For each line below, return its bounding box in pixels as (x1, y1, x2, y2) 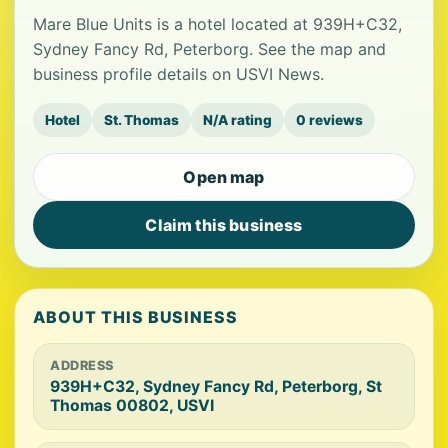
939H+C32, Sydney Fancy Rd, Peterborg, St (50, 377, 382, 396)
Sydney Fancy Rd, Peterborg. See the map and (33, 39, 386, 59)
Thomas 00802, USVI (50, 396, 214, 415)
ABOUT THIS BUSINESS (33, 307, 239, 327)
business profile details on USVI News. (33, 64, 324, 84)
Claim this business (145, 215, 303, 235)
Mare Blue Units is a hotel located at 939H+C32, (33, 14, 402, 34)
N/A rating (203, 112, 272, 128)
